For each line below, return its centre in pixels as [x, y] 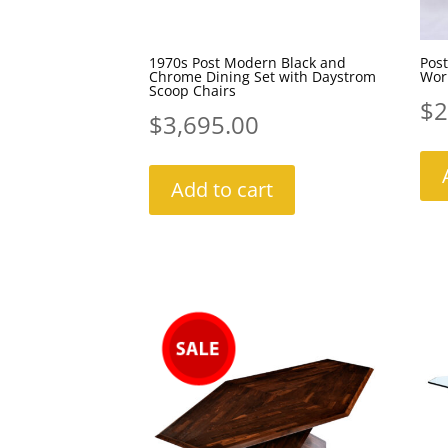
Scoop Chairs [193, 91]
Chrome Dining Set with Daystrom [263, 77]
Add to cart [222, 190]
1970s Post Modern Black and [248, 63]
